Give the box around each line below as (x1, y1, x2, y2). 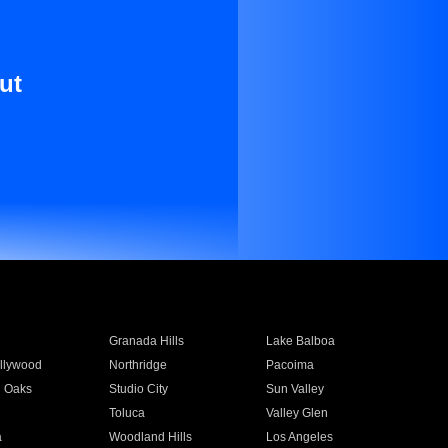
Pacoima (266, 358, 315, 372)
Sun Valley (266, 382, 325, 396)
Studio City (108, 382, 168, 396)
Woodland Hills (108, 430, 192, 444)
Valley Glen (266, 406, 329, 420)
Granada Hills (108, 334, 184, 348)
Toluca (108, 406, 145, 420)
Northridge (108, 358, 167, 372)
